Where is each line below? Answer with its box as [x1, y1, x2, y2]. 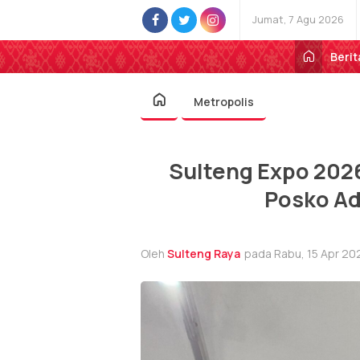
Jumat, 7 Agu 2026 [252, 12, 344, 27]
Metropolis [194, 94, 254, 109]
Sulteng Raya [167, 245, 240, 261]
